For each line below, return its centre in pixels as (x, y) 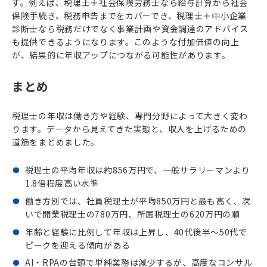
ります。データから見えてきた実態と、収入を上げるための (129, 129)
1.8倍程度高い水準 (62, 183)
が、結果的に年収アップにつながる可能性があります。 (121, 55)
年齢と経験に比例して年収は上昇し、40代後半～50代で (136, 232)
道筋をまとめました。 (56, 142)
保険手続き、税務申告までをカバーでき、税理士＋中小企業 (129, 15)
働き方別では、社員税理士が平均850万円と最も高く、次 (138, 201)
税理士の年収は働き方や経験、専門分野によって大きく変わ (130, 116)
